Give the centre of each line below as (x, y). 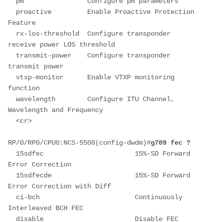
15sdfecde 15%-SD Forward (99, 175)
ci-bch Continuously (95, 197)
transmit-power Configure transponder (89, 55)
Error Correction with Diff (59, 186)
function (24, 88)
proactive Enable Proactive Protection (101, 12)
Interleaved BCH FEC (46, 208)
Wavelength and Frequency (55, 110)
